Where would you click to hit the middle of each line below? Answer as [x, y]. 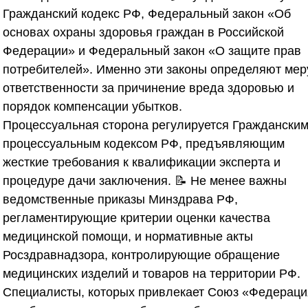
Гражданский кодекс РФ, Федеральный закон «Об [147, 13]
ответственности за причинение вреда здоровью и [148, 88]
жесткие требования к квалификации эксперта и [142, 162]
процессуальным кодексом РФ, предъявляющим [144, 143]
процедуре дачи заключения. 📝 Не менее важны [145, 180]
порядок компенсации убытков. [92, 106]
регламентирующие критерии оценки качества [136, 218]
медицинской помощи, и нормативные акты [128, 236]
